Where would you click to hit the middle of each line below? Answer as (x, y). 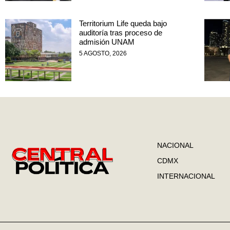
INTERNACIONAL (186, 176)
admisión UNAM (107, 42)
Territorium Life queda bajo (123, 24)
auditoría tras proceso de (120, 33)
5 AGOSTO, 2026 (103, 54)
